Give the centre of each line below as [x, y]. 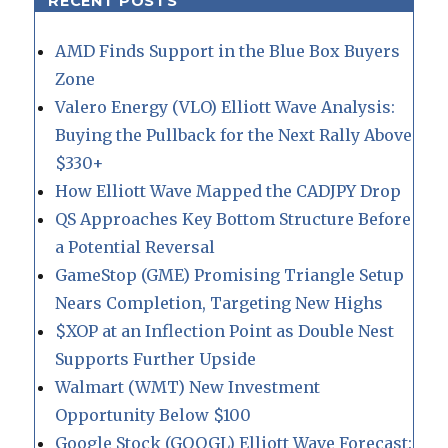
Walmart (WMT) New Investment [188, 386]
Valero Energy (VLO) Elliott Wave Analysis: [225, 106]
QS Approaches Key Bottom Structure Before [233, 218]
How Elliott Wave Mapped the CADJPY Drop [228, 190]
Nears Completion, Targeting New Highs [219, 302]
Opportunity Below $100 [153, 414]
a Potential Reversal [135, 246]
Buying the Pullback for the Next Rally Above [234, 134]
